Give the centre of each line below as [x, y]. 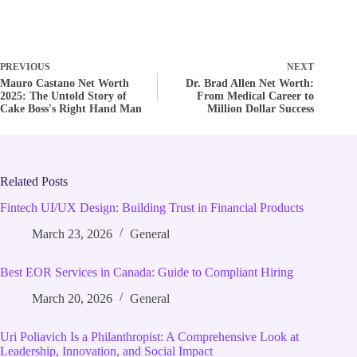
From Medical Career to [256, 96]
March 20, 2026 [72, 298]
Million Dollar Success [261, 109]
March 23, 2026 [72, 233]
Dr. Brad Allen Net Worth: [250, 84]
